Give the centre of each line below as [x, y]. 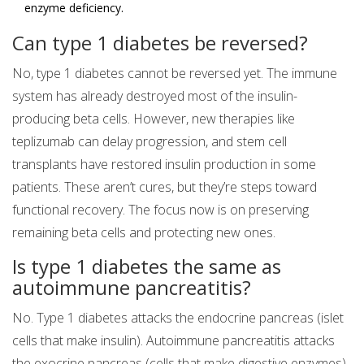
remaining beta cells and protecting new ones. [144, 233]
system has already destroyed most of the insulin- [155, 96]
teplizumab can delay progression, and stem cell [149, 142]
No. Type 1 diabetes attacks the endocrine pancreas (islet [178, 318]
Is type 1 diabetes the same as [147, 266]
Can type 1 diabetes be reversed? [160, 43]
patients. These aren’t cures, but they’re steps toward [165, 187]
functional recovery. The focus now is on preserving [160, 210]
